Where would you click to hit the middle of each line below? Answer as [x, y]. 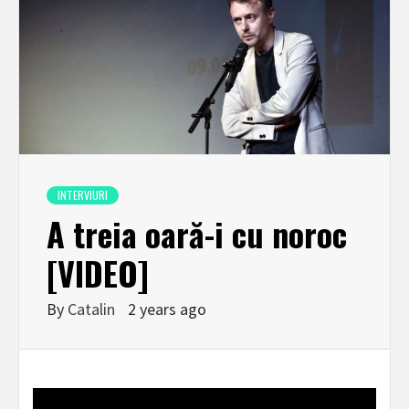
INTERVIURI [83, 194]
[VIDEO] [98, 272]
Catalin [93, 309]
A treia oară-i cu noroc [197, 233]
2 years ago [167, 309]
